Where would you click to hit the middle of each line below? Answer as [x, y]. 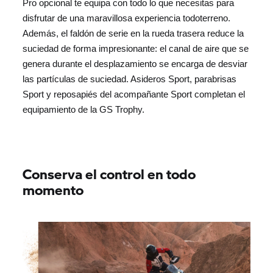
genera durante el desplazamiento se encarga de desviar [135, 64]
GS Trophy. [122, 109]
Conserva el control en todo [109, 173]
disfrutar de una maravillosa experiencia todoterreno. [127, 18]
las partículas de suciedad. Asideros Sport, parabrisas [130, 79]
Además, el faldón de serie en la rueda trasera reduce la [133, 33]
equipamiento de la [61, 109]
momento [53, 189]
